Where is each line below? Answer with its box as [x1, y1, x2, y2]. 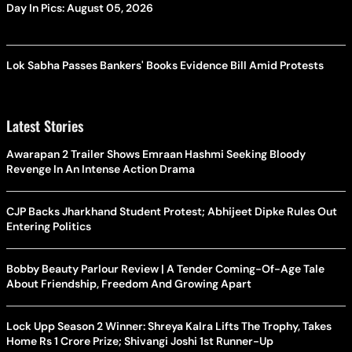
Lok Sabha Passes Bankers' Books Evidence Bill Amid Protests [6, 58, 324, 73]
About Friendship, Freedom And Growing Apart [6, 277, 251, 291]
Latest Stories [6, 115, 83, 137]
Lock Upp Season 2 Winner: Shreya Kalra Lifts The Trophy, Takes [6, 319, 332, 334]
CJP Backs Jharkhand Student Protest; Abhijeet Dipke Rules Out [6, 204, 337, 219]
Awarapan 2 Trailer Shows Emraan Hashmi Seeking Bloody [6, 147, 306, 162]
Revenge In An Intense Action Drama [6, 162, 195, 177]
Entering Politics [6, 219, 91, 234]
